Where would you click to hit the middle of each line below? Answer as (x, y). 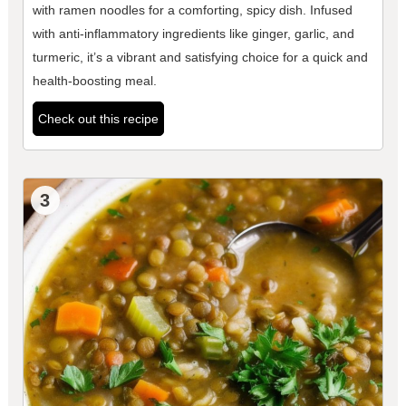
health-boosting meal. (94, 81)
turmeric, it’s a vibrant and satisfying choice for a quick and (200, 58)
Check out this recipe (98, 119)
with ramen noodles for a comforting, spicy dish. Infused (192, 10)
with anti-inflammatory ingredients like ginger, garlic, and (193, 34)
